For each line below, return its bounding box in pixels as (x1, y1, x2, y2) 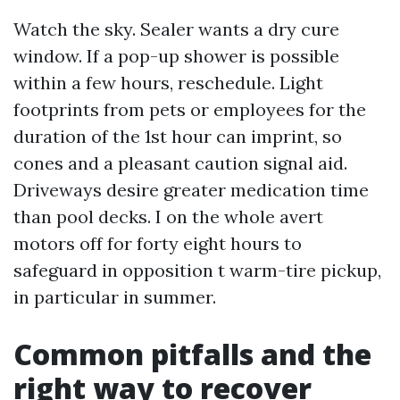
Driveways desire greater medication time (13, 179, 369, 201)
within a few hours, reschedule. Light (13, 71, 323, 94)
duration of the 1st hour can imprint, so (13, 125, 342, 147)
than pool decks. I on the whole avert (13, 205, 323, 228)
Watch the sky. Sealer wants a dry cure (13, 18, 339, 40)
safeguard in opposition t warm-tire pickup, (13, 259, 381, 281)
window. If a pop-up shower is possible (13, 45, 339, 67)
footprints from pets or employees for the (13, 98, 366, 121)
